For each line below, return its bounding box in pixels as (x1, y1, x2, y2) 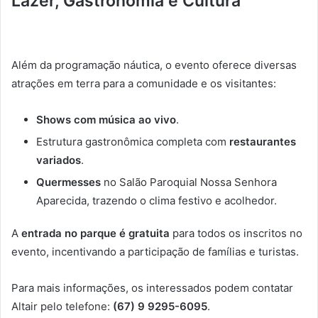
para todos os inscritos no (170, 226, 302, 241)
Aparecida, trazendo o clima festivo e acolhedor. (36, 194, 277, 208)
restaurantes (229, 135, 296, 149)
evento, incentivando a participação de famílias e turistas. (11, 245, 299, 259)
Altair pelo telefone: (11, 300, 113, 314)
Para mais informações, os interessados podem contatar (11, 281, 293, 295)
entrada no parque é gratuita (21, 226, 170, 241)
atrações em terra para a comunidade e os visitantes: (11, 77, 276, 91)
